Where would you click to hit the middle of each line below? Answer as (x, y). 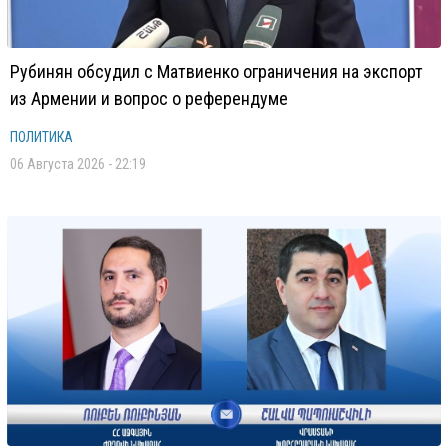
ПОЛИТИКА (41, 137)
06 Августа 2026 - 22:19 (78, 164)
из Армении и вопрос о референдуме (149, 98)
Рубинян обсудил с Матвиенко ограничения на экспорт (216, 71)
